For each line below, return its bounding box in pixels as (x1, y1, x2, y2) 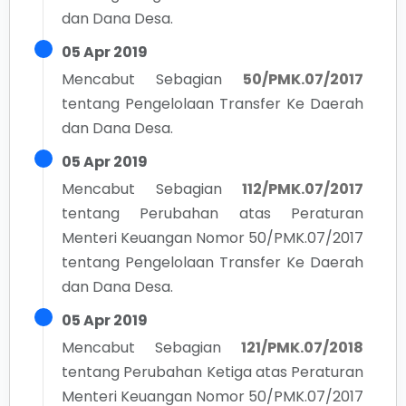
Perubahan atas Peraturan (140, 203, 364, 224)
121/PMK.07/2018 (241, 337, 363, 358)
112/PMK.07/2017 (242, 179, 363, 199)
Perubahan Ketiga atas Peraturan (123, 362, 363, 382)
